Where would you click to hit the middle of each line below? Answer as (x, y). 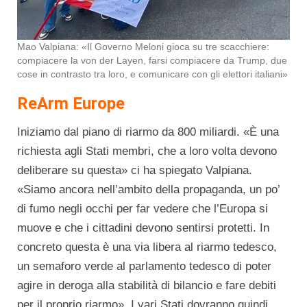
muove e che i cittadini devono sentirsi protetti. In (143, 228)
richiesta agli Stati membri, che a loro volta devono (147, 151)
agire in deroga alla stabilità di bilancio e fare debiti (147, 285)
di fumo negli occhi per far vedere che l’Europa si (143, 209)
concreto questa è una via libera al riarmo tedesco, (147, 247)
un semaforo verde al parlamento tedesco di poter (144, 266)
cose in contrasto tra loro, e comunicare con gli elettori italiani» (152, 74)
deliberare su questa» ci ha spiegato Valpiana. (135, 170)
